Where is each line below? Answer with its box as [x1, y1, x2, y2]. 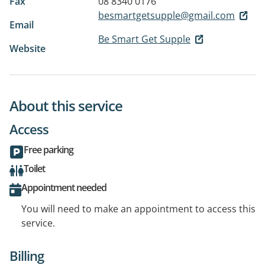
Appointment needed [21, 180, 106, 194]
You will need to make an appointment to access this [21, 202, 256, 215]
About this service [9, 95, 122, 115]
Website [9, 41, 46, 55]
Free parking [24, 143, 73, 156]
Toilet [24, 161, 45, 175]
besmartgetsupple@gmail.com [98, 8, 235, 22]
